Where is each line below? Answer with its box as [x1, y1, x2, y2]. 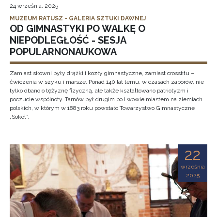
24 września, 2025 [10, 2, 58, 9]
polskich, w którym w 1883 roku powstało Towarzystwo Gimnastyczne [10, 105, 195, 111]
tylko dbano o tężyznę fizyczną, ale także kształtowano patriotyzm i [10, 87, 188, 94]
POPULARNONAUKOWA [10, 46, 117, 58]
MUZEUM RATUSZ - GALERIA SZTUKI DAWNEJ [10, 15, 146, 22]
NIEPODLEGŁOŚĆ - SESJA [10, 34, 126, 46]
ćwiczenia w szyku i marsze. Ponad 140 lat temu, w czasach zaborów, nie [10, 78, 204, 85]
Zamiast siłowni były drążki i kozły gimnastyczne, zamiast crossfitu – [10, 70, 194, 77]
